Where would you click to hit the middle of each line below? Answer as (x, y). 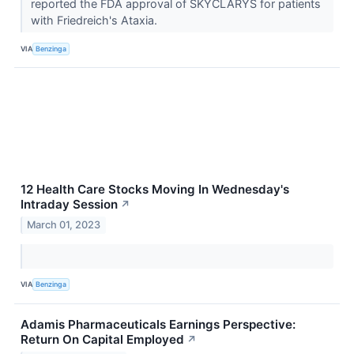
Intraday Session (69, 205)
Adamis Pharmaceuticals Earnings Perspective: (158, 324)
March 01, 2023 (64, 224)
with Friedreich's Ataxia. (95, 21)
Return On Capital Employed (102, 339)
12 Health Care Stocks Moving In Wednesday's (155, 190)
